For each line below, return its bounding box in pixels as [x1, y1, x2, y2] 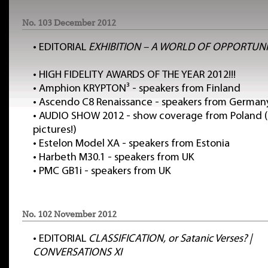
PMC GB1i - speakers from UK [39, 166, 171, 177]
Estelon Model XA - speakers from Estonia [39, 138, 230, 150]
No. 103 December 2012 [22, 17, 116, 28]
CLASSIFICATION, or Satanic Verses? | [89, 233, 252, 245]
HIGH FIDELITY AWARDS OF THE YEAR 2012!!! [39, 69, 236, 81]
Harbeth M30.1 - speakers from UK [39, 152, 194, 163]
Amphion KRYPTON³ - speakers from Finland [39, 83, 240, 95]
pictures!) [33, 124, 77, 136]
